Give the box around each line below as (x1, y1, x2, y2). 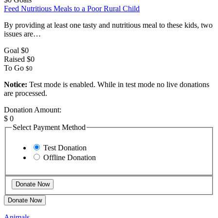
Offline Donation (43, 153, 96, 162)
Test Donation (43, 143, 87, 152)
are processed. (4, 89, 47, 98)
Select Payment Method (13, 123, 86, 132)
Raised (4, 55, 25, 64)
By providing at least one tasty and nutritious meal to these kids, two (4, 21, 213, 30)
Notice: (4, 80, 27, 89)
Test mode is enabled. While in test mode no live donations (27, 80, 209, 89)
